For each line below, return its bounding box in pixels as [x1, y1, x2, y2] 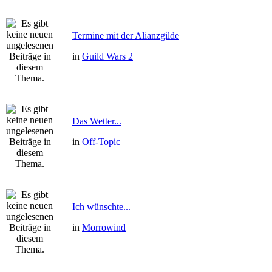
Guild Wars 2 [82, 51, 133, 61]
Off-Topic [82, 137, 120, 147]
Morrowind [82, 222, 126, 233]
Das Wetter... [72, 116, 121, 126]
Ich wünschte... [72, 202, 131, 212]
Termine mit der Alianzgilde [72, 30, 179, 41]
